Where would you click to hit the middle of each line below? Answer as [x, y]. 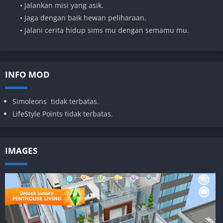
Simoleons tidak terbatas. [56, 101]
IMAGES [21, 150]
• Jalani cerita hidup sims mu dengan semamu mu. [105, 30]
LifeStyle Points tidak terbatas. [63, 113]
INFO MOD [27, 74]
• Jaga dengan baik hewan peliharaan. [83, 17]
